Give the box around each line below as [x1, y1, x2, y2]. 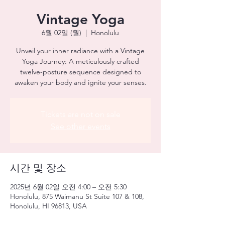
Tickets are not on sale [40, 109, 121, 119]
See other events [50, 122, 110, 131]
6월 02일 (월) [42, 28, 81, 37]
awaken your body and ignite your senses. [14, 78, 147, 87]
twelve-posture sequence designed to [20, 67, 141, 76]
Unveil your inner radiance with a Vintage [16, 46, 145, 55]
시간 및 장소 [10, 162, 66, 174]
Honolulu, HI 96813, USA [10, 201, 87, 210]
